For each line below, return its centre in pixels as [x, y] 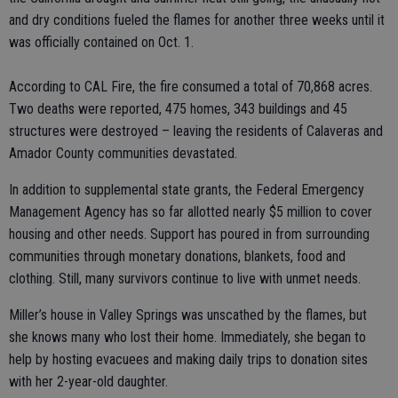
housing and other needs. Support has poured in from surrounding [189, 235]
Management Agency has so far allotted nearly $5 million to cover [191, 212]
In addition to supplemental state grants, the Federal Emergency [187, 190]
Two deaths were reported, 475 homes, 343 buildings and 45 [178, 109]
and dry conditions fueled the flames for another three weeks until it [197, 20]
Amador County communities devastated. [123, 154]
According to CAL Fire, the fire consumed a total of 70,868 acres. [191, 87]
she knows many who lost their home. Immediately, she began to [187, 338]
